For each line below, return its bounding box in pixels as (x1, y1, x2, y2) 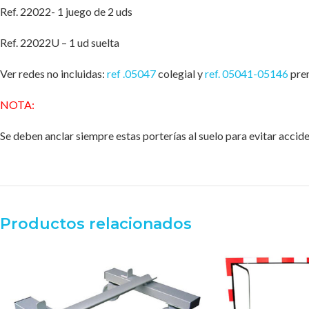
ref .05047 (107, 67, 156, 80)
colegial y (156, 67, 205, 80)
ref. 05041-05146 (205, 67, 288, 80)
